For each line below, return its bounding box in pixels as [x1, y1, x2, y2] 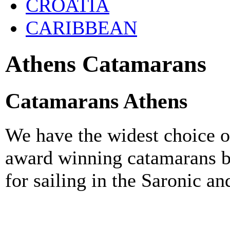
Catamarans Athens [5, 89, 187, 113]
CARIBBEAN [26, 17, 137, 39]
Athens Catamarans [5, 50, 206, 77]
